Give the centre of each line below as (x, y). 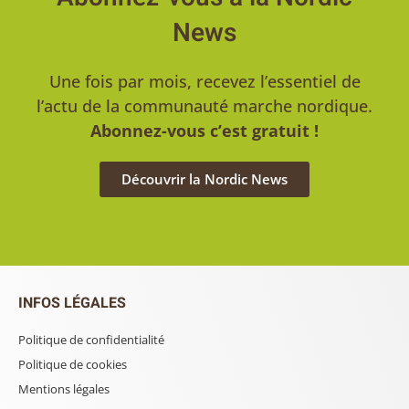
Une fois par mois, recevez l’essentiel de (204, 81)
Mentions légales (64, 388)
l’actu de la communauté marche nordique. (204, 105)
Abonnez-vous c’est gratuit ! (204, 130)
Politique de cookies (73, 364)
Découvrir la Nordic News (204, 178)
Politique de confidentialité (91, 339)
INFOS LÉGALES (72, 303)
